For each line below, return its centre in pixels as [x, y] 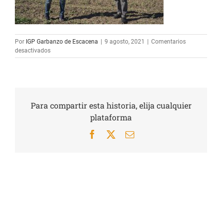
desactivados [33, 50]
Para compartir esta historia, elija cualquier [111, 105]
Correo [146, 134]
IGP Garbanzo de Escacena [62, 41]
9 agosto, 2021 [125, 41]
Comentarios [168, 41]
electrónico [154, 142]
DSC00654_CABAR [75, 59]
